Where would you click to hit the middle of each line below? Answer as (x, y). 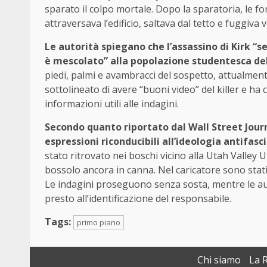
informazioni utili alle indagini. (112, 104)
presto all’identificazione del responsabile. (138, 199)
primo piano (99, 223)
